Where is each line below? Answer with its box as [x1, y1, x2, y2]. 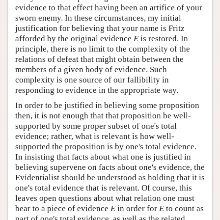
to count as [164, 204, 204, 214]
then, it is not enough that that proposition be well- [15, 111, 191, 121]
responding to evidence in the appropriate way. [15, 85, 178, 95]
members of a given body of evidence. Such [15, 65, 167, 75]
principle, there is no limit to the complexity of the [15, 44, 190, 54]
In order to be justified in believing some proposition [15, 101, 199, 110]
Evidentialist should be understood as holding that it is [15, 173, 205, 183]
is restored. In [138, 34, 188, 44]
